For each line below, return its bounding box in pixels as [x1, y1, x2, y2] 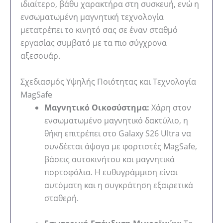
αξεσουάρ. [20, 50, 60, 62]
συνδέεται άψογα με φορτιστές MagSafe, [44, 140, 197, 152]
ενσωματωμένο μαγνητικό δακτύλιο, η [44, 114, 188, 126]
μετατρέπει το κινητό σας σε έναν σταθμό [20, 24, 178, 36]
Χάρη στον [149, 102, 191, 113]
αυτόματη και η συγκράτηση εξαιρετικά [44, 179, 193, 191]
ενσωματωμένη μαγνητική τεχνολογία [20, 11, 164, 23]
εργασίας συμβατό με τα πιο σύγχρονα [20, 37, 167, 49]
